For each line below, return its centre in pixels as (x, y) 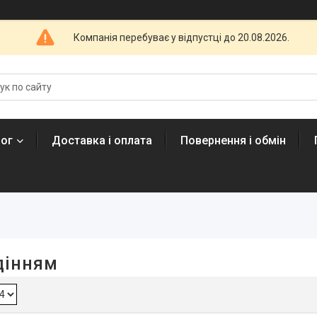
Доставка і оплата (102, 140)
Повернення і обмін (233, 140)
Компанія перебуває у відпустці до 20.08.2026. (181, 37)
